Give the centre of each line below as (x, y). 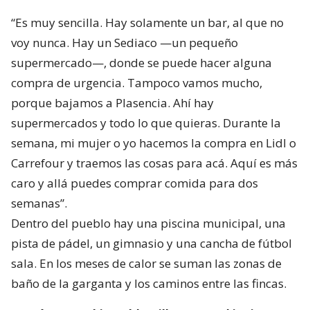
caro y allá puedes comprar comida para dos (135, 183)
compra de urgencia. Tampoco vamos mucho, (137, 83)
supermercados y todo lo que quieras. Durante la (146, 123)
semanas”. (39, 203)
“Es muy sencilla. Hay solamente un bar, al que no (147, 23)
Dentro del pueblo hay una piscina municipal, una (148, 224)
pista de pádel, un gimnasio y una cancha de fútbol (152, 244)
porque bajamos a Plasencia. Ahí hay (112, 103)
